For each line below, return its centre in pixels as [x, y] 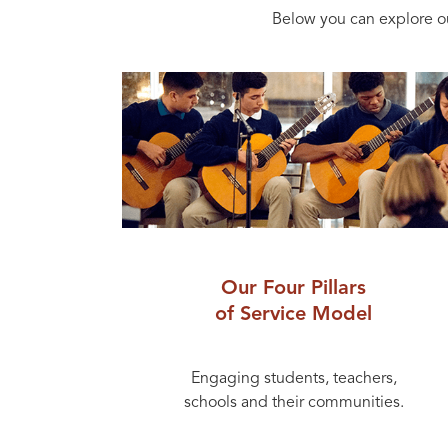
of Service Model [294, 315]
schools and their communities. [293, 402]
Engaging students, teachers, [293, 378]
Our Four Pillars [294, 289]
